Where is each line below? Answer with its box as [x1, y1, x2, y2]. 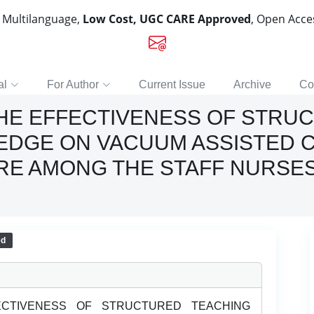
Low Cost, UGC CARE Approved [83, 11, 251, 27]
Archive [233, 78, 271, 90]
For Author [47, 78, 99, 90]
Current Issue [139, 78, 205, 90]
